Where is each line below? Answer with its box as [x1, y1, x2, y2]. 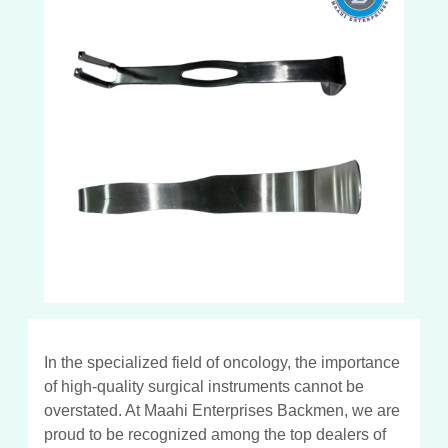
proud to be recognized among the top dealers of [44, 425, 386, 443]
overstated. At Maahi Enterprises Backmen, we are [44, 401, 400, 419]
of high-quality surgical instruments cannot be [44, 377, 364, 395]
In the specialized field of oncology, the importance [44, 353, 400, 371]
